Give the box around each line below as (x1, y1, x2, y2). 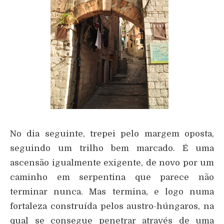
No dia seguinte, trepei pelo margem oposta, (10, 128, 214, 138)
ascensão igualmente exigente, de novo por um (10, 157, 214, 167)
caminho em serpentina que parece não (10, 172, 214, 182)
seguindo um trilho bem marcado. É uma (10, 143, 214, 153)
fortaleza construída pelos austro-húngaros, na (10, 201, 214, 211)
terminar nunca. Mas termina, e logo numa (10, 186, 214, 196)
